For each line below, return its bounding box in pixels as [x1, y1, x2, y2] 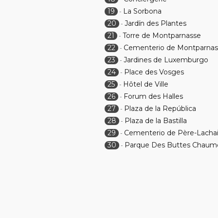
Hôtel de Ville [123, 80, 169, 89]
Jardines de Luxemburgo [124, 55, 209, 64]
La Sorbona [123, 7, 162, 16]
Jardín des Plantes [125, 19, 187, 28]
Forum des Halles [124, 92, 183, 101]
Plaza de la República [124, 104, 197, 113]
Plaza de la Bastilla [125, 116, 187, 125]
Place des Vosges [124, 68, 184, 76]
